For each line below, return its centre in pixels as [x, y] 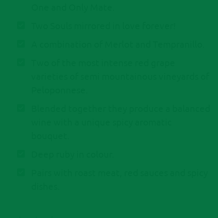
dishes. [45, 186]
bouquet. [50, 136]
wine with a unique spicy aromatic [101, 122]
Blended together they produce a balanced [120, 108]
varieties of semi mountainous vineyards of [120, 76]
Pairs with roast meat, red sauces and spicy [119, 173]
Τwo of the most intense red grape [103, 63]
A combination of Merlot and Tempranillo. [118, 44]
